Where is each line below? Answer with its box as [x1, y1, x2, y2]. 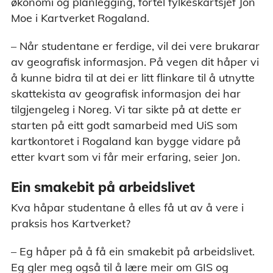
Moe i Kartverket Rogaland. [11, 10, 149, 25]
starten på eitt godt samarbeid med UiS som [11, 118, 238, 132]
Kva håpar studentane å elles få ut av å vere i [11, 200, 244, 215]
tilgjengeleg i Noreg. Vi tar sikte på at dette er [11, 102, 241, 116]
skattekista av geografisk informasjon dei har [11, 86, 241, 101]
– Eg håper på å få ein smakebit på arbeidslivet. [11, 244, 255, 259]
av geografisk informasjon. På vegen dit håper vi [11, 54, 259, 69]
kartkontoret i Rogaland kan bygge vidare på [11, 133, 241, 148]
